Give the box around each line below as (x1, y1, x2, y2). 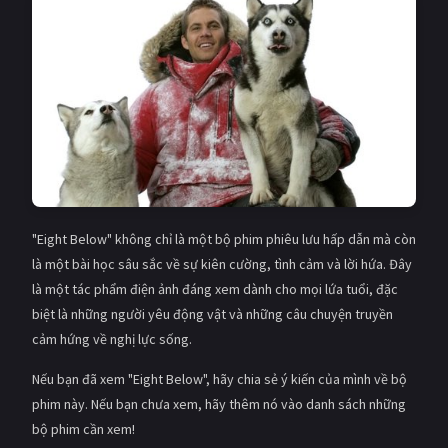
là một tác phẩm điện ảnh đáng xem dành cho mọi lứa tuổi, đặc (32, 279, 398, 298)
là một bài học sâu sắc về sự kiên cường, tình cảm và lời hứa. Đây (32, 254, 412, 273)
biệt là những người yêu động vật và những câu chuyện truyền (32, 304, 393, 323)
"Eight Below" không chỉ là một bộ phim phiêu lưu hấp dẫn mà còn (32, 229, 416, 248)
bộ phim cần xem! (32, 419, 135, 438)
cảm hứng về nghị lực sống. (32, 329, 192, 348)
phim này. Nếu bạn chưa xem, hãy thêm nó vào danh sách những (32, 394, 406, 413)
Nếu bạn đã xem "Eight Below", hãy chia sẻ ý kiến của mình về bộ (32, 369, 407, 388)
